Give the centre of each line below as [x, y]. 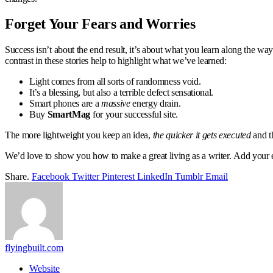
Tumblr [189, 177]
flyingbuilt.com [34, 248]
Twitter [86, 177]
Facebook [51, 177]
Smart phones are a [65, 104]
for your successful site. [134, 115]
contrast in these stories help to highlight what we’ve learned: [116, 61]
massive [115, 104]
